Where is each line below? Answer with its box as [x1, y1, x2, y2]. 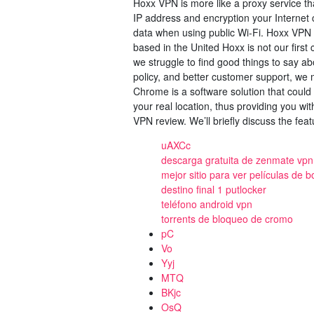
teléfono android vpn [161, 197, 252, 211]
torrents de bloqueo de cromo [161, 212, 293, 226]
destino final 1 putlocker [161, 182, 266, 196]
